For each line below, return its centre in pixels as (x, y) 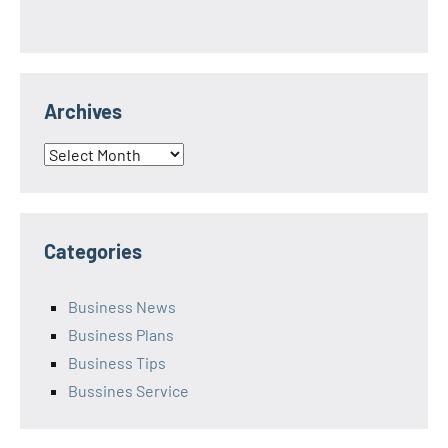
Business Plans (121, 335)
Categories (93, 251)
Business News (122, 307)
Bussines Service (128, 391)
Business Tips (117, 363)
